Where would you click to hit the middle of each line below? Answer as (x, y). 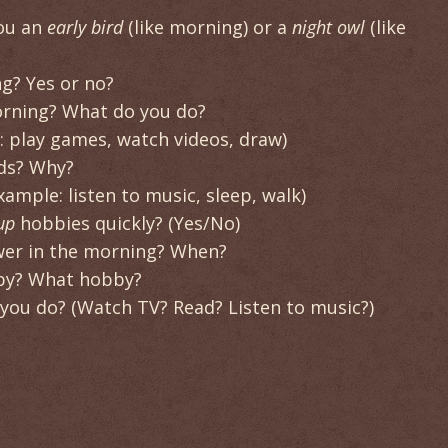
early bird (85, 26)
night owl (328, 26)
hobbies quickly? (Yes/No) (127, 222)
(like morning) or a (207, 26)
